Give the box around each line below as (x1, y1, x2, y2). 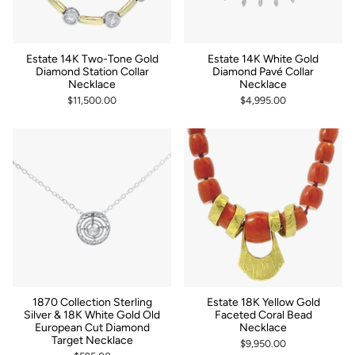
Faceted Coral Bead (214, 307, 312, 322)
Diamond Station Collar (35, 64, 149, 78)
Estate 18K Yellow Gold (206, 295, 320, 309)
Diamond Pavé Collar (212, 64, 314, 78)
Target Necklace (51, 333, 133, 347)
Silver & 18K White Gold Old (24, 307, 160, 322)
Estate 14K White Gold (208, 52, 319, 66)
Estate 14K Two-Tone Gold (25, 52, 158, 66)
